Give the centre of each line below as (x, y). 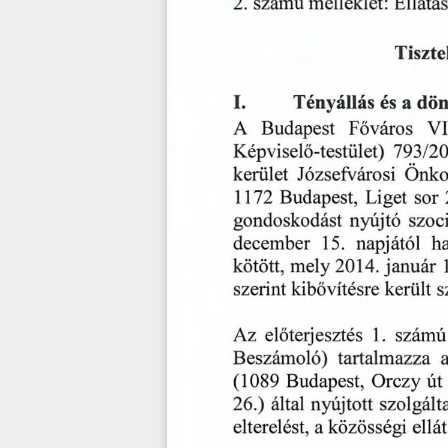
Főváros (380, 130)
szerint (259, 291)
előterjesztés (313, 336)
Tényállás (333, 105)
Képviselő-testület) (309, 154)
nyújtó (374, 223)
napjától (388, 246)
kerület (260, 175)
